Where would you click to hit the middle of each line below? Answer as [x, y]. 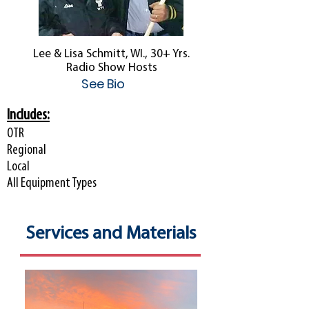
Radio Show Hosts [111, 68]
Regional [27, 150]
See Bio [103, 84]
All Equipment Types [52, 183]
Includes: [28, 116]
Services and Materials [110, 234]
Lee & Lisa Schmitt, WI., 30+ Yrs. [111, 54]
